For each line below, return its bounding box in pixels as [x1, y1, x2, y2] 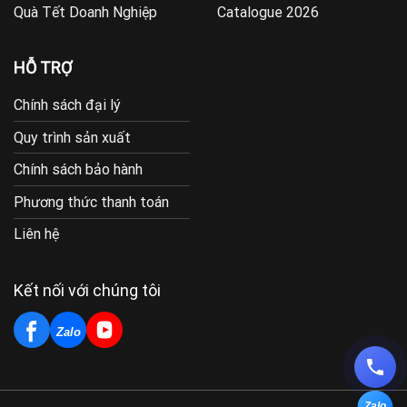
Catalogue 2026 [217, 4, 319, 22]
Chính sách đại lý [14, 96, 121, 114]
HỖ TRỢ [14, 58, 72, 78]
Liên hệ [14, 225, 59, 243]
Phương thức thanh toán [14, 193, 169, 211]
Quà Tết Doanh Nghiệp [14, 4, 157, 22]
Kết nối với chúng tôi [14, 280, 161, 300]
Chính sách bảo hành [14, 161, 143, 179]
